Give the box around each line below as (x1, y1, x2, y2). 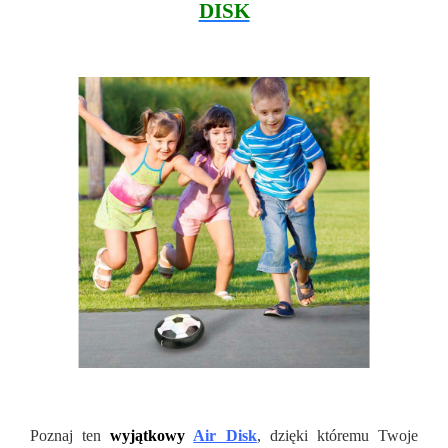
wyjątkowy (110, 427, 186, 445)
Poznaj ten (30, 427, 111, 445)
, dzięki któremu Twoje (256, 427, 419, 445)
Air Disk (193, 427, 257, 445)
